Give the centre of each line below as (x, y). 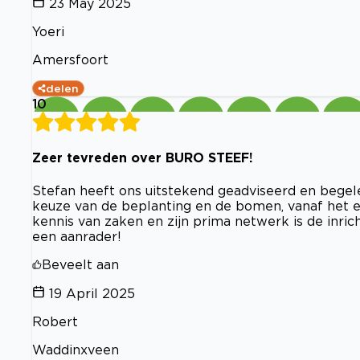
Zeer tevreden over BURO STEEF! (143, 158)
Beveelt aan (80, 264)
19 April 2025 (92, 293)
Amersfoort (70, 60)
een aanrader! (77, 236)
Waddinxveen (76, 349)
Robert (55, 321)
